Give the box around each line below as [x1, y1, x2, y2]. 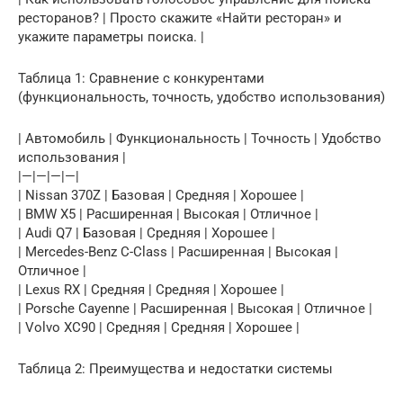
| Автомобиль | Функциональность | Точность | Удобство [18, 130, 381, 148]
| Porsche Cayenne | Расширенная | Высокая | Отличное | [18, 300, 372, 318]
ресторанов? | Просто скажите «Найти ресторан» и [18, 10, 342, 27]
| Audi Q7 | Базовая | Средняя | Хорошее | [18, 225, 275, 242]
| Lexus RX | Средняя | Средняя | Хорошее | [18, 282, 284, 299]
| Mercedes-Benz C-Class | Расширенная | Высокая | [18, 244, 338, 261]
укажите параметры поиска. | [18, 29, 204, 46]
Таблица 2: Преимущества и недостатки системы [18, 361, 333, 378]
